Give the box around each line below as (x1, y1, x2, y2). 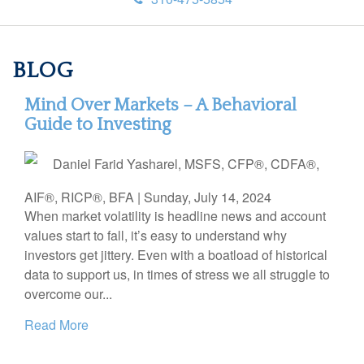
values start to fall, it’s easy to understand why (24, 225, 287, 245)
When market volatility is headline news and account (24, 206, 326, 225)
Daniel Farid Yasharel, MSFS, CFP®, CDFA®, (53, 154, 319, 173)
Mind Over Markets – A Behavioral (24, 94, 297, 115)
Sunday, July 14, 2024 (144, 187, 271, 206)
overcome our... (24, 284, 112, 303)
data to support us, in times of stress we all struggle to (24, 264, 330, 284)
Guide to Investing (24, 114, 171, 135)
